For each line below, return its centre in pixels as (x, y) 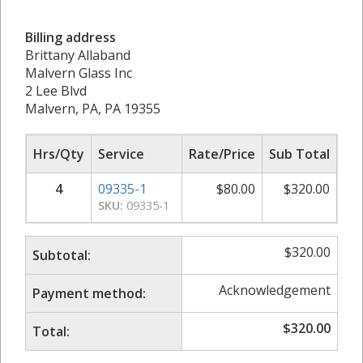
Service (121, 154)
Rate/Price (222, 154)
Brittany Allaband (78, 55)
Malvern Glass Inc (79, 73)
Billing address (70, 37)
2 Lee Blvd (56, 90)
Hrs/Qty (59, 154)
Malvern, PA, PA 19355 (93, 108)
